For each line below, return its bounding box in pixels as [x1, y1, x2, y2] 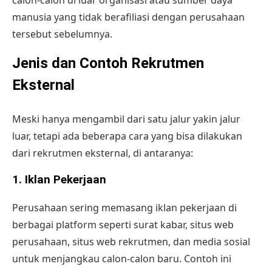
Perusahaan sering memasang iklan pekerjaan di [12, 201, 237, 215]
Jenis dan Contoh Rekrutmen [12, 54, 204, 72]
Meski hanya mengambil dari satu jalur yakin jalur [12, 112, 240, 126]
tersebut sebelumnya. [12, 27, 112, 41]
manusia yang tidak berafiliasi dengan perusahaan [12, 10, 245, 24]
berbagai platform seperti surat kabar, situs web [12, 218, 234, 232]
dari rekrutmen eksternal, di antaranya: [12, 146, 193, 160]
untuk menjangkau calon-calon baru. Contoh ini [12, 252, 231, 266]
